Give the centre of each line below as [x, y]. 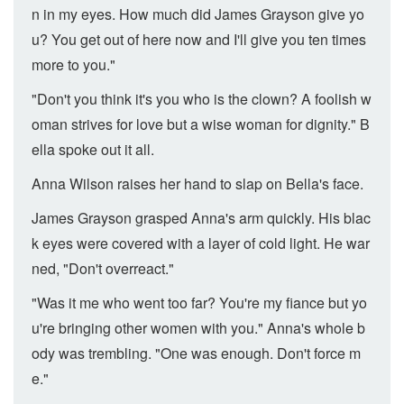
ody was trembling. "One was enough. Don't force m [196, 353]
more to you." [73, 64]
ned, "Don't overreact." [103, 268]
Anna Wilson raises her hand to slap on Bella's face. [197, 184]
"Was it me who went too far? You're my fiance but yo [199, 303]
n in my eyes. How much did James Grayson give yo [198, 14]
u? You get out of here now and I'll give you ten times [199, 39]
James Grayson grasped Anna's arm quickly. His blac [201, 218]
